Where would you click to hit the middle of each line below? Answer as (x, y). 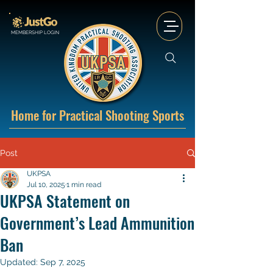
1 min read (84, 185)
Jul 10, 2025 (46, 185)
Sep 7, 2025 (63, 262)
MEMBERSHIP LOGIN (35, 32)
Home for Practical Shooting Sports (97, 115)
